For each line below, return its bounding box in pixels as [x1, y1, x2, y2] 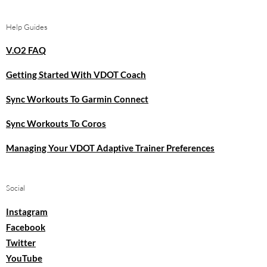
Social [6, 183, 25, 193]
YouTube [6, 252, 42, 263]
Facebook [6, 221, 45, 232]
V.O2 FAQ [6, 45, 46, 56]
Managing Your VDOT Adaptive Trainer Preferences [6, 142, 215, 154]
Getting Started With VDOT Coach [6, 69, 146, 80]
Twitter [6, 237, 36, 248]
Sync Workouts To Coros [6, 118, 106, 129]
